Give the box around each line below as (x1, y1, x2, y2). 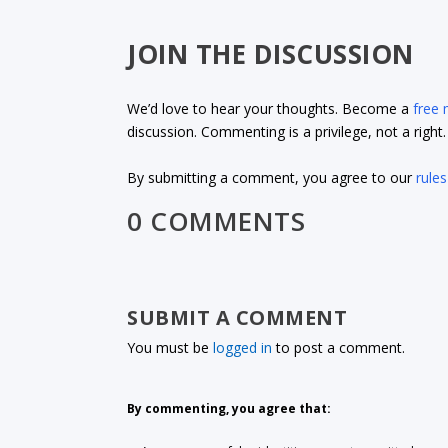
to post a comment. (272, 338, 406, 358)
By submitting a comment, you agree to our (127, 167, 417, 187)
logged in (213, 338, 273, 358)
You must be (127, 338, 214, 358)
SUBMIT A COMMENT (127, 304, 348, 332)
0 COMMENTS (127, 203, 306, 240)
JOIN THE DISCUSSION (127, 36, 414, 73)
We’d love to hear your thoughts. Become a (127, 99, 414, 119)
